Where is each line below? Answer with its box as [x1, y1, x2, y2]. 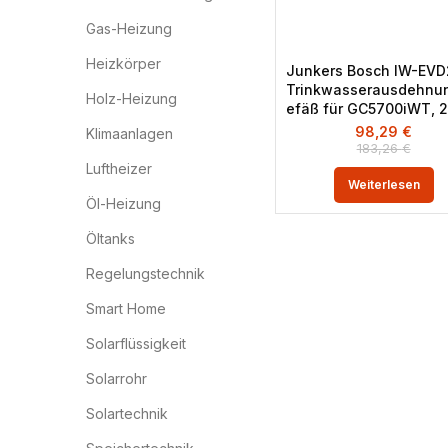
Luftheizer [86, 160, 152, 177]
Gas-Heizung [86, 20, 172, 37]
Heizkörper [86, 55, 161, 72]
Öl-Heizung [86, 195, 161, 212]
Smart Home [86, 300, 166, 317]
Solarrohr [86, 370, 147, 387]
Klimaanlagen [86, 125, 173, 142]
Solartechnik [86, 405, 168, 422]
